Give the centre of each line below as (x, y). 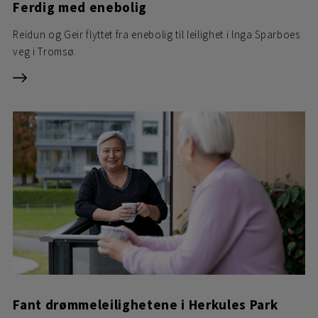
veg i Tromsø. (45, 52)
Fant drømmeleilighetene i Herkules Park (146, 305)
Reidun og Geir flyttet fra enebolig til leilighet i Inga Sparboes (157, 35)
